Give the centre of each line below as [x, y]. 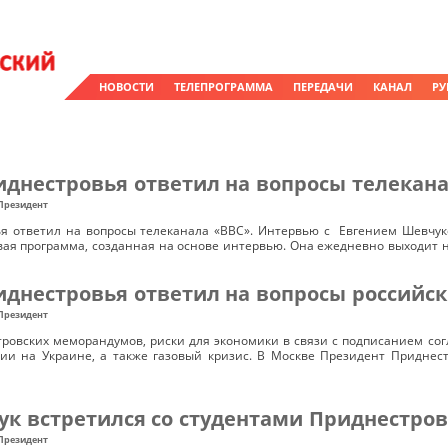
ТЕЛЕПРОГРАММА [223, 86]
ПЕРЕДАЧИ [323, 86]
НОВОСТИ [126, 86]
